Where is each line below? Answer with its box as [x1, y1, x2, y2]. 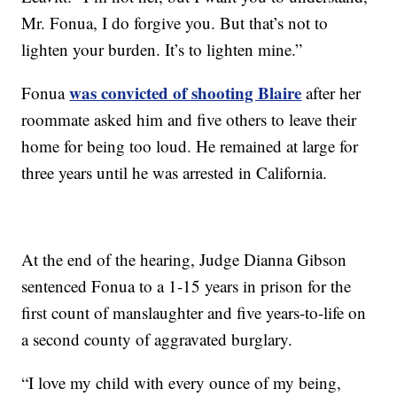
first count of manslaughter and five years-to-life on [21, 301, 367, 324]
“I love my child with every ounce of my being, [21, 371, 342, 394]
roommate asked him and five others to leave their [21, 108, 357, 131]
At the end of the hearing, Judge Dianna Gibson [21, 248, 347, 271]
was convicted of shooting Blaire [69, 81, 302, 105]
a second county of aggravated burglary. [21, 328, 293, 351]
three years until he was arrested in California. [21, 161, 328, 184]
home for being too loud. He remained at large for [21, 135, 359, 158]
